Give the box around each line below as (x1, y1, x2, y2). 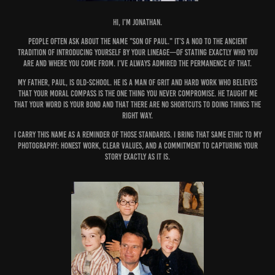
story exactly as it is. (105, 152, 170, 162)
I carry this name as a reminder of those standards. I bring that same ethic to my (14, 130, 261, 140)
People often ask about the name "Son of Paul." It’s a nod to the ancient (28, 37, 247, 47)
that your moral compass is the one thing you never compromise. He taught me (18, 89, 257, 99)
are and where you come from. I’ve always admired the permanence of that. (23, 59, 252, 69)
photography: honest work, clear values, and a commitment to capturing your (17, 141, 258, 151)
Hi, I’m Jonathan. (113, 18, 162, 28)
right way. (122, 111, 153, 121)
